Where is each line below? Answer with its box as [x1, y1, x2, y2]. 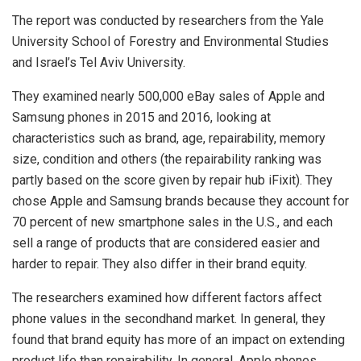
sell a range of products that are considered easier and [12, 235, 320, 251]
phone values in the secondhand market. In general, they [12, 311, 326, 327]
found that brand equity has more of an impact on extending [12, 332, 345, 348]
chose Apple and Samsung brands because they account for [12, 193, 349, 210]
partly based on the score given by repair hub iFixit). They [12, 172, 333, 189]
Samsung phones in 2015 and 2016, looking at [12, 110, 271, 126]
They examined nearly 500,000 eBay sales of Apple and [12, 89, 325, 105]
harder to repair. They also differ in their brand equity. [12, 256, 307, 272]
